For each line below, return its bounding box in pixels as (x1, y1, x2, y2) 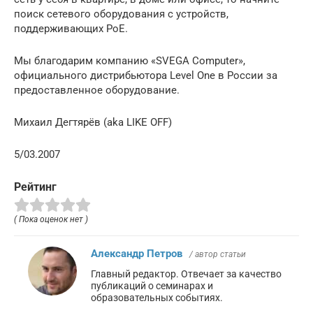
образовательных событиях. (91, 292, 223, 304)
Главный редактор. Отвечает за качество (91, 268, 282, 280)
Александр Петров (91, 247, 182, 261)
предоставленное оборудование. (14, 83, 180, 96)
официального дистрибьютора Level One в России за (14, 68, 277, 82)
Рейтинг (14, 180, 57, 194)
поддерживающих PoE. (14, 22, 131, 35)
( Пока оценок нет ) (14, 214, 88, 225)
